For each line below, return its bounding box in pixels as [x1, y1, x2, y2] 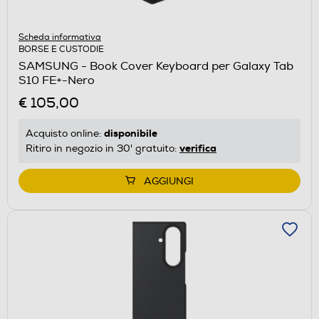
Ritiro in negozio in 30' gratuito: [26, 142, 179, 155]
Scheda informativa [19, 31, 101, 43]
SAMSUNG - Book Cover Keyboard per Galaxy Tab [19, 58, 293, 73]
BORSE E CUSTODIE [19, 43, 104, 55]
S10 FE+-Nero [19, 73, 95, 88]
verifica [179, 141, 216, 155]
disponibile [104, 126, 157, 140]
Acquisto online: [26, 127, 104, 140]
